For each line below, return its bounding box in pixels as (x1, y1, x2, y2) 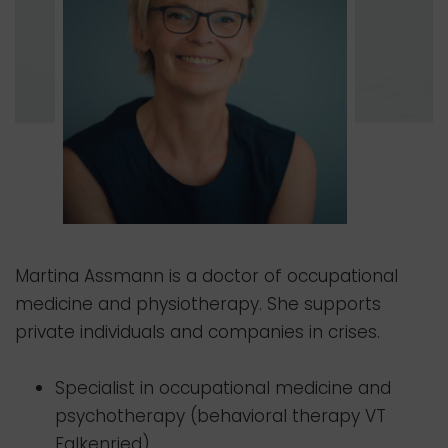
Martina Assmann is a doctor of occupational (15, 264, 398, 288)
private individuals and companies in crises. (15, 320, 380, 344)
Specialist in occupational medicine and (55, 376, 391, 400)
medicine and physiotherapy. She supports (15, 292, 381, 316)
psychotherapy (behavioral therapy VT (55, 404, 386, 428)
